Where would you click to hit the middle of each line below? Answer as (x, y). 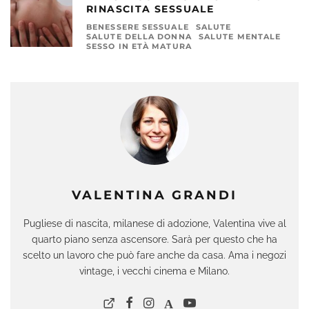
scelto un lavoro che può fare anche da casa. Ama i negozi (154, 255)
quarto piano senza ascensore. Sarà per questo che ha (154, 239)
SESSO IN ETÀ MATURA (139, 46)
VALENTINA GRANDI (154, 195)
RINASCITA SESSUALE (150, 9)
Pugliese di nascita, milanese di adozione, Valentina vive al (154, 223)
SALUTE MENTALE (240, 36)
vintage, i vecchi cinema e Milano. (154, 270)
